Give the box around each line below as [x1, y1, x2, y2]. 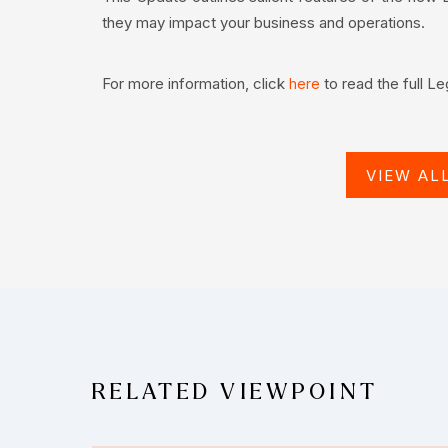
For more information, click [102, 73, 289, 93]
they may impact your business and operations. [102, 12, 425, 32]
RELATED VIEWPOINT [92, 379, 379, 404]
